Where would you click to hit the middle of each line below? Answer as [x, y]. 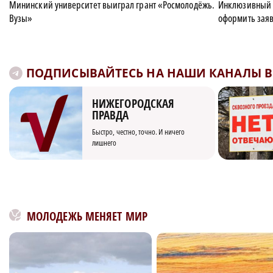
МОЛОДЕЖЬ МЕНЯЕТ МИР [87, 217]
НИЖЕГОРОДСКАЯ [133, 104]
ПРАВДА [111, 115]
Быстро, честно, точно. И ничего [139, 132]
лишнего [105, 143]
